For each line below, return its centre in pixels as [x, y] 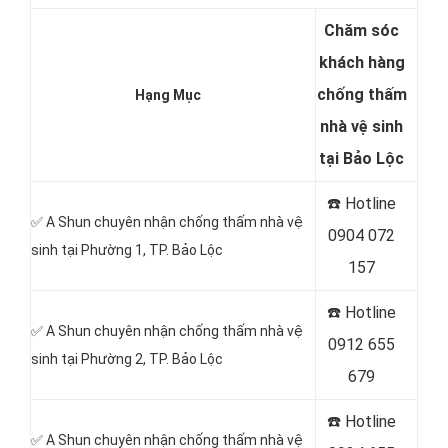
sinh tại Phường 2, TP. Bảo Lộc [127, 359]
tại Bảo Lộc [361, 158]
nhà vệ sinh [361, 126]
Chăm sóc [361, 30]
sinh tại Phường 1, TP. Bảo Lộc [127, 250]
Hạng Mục [168, 95]
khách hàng [361, 62]
